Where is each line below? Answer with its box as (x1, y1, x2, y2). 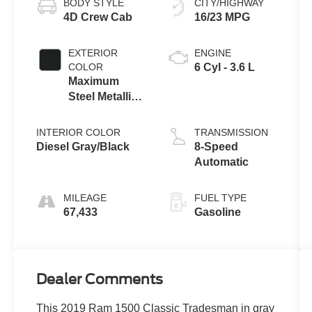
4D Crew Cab (63, 11, 133, 24)
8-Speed (194, 141, 238, 153)
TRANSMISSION (194, 127, 268, 139)
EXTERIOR (68, 47, 118, 59)
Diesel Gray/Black (36, 141, 130, 153)
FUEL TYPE (194, 192, 247, 204)
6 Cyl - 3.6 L (194, 61, 255, 74)
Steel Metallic (68, 91, 138, 103)
